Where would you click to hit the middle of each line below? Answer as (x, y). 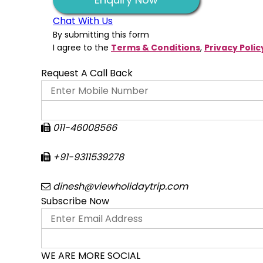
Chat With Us (83, 21)
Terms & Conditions (156, 48)
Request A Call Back (87, 73)
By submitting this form (101, 35)
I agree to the (82, 48)
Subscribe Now (75, 201)
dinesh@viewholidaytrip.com (119, 186)
